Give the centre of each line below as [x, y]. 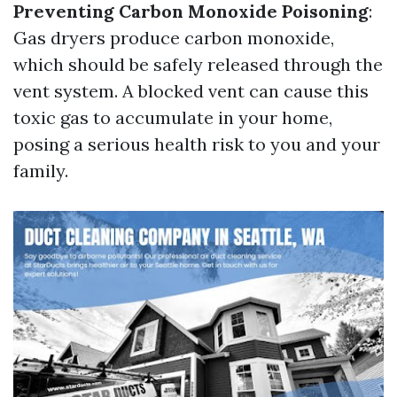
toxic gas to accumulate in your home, [173, 117]
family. [41, 171]
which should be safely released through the [198, 64]
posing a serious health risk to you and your [197, 144]
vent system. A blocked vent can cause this [191, 91]
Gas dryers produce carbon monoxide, [174, 38]
